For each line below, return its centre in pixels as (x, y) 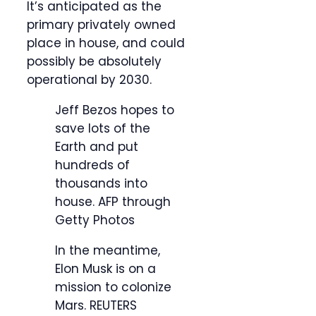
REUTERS (113, 306)
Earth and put (97, 147)
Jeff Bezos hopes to (115, 110)
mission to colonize (113, 287)
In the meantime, (108, 251)
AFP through (134, 202)
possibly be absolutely (94, 62)
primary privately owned (101, 25)
